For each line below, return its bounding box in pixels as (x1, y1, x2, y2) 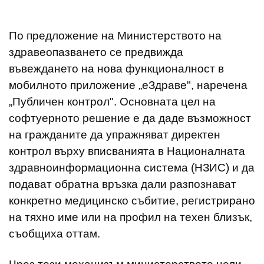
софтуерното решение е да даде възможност (9, 111, 251, 124)
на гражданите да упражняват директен (9, 128, 220, 141)
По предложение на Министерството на (9, 29, 222, 42)
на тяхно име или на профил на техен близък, (9, 210, 252, 223)
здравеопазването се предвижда (9, 45, 183, 58)
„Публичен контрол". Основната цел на (9, 95, 216, 108)
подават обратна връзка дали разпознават (9, 177, 236, 190)
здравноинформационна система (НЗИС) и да (9, 161, 255, 174)
